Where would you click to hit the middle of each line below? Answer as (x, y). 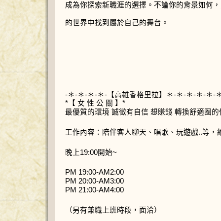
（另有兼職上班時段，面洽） (113, 210)
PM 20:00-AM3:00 (94, 181)
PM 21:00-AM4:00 (94, 190)
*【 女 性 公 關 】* (95, 103)
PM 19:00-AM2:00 (94, 172)
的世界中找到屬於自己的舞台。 (117, 23)
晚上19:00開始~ (91, 152)
